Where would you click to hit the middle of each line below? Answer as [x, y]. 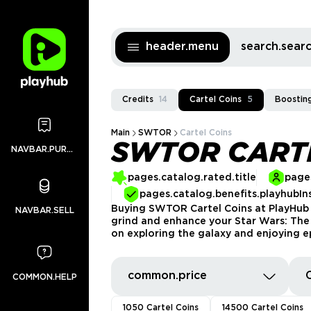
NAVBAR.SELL [44, 211]
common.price [167, 276]
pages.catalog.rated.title [192, 178]
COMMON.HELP [44, 277]
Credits [138, 100]
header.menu [182, 47]
